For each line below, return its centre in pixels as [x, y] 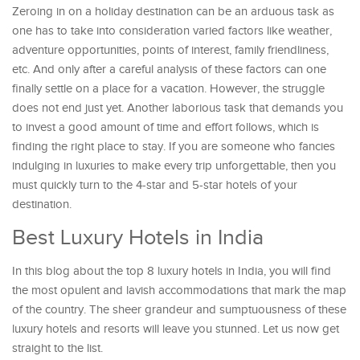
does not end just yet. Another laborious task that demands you [178, 108]
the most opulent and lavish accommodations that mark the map [179, 290]
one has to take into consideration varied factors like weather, [172, 31]
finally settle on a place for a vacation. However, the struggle [168, 89]
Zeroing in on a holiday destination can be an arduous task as [173, 12]
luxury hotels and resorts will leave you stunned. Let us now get [176, 329]
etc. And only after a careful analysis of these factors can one [169, 70]
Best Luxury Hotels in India [138, 238]
